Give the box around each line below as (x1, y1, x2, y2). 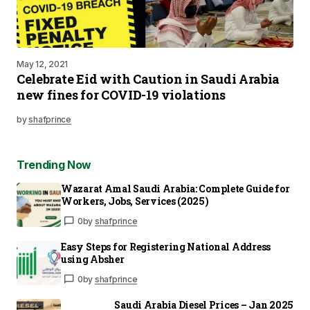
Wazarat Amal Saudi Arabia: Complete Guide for (61, 182, 290, 195)
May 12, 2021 (17, 59, 69, 69)
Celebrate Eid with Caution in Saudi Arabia (17, 71, 280, 87)
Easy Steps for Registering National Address (61, 240, 271, 253)
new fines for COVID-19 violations (17, 86, 226, 103)
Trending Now (17, 158, 92, 172)
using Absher (61, 253, 125, 266)
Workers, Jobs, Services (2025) (61, 194, 209, 208)
